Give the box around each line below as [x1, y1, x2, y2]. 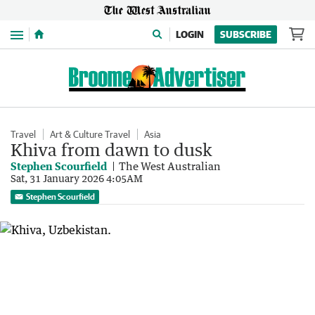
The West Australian [119, 160, 221, 172]
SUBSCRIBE [220, 29, 271, 40]
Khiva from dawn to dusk [11, 139, 212, 160]
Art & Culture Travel [50, 129, 130, 140]
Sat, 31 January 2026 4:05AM [11, 172, 143, 184]
